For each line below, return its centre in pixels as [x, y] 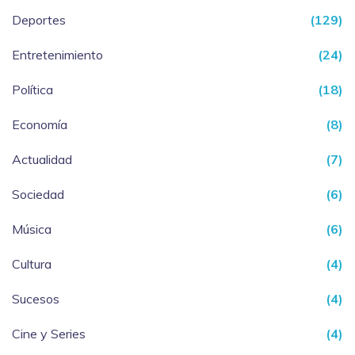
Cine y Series [49, 334]
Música [32, 229]
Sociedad [38, 195]
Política [32, 90]
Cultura [32, 264]
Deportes [39, 20]
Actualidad [42, 160]
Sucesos [36, 299]
